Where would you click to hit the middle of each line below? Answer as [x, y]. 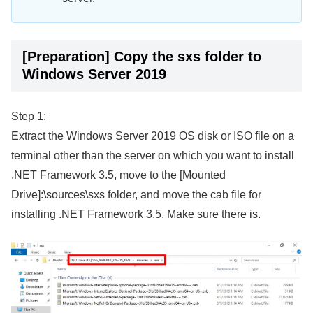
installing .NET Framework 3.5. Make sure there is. [136, 214]
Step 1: [29, 117]
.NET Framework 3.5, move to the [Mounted [118, 175]
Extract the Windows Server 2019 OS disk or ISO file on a [153, 136]
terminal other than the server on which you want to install [153, 156]
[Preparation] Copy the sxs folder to [142, 56]
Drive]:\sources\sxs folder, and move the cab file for [136, 195]
